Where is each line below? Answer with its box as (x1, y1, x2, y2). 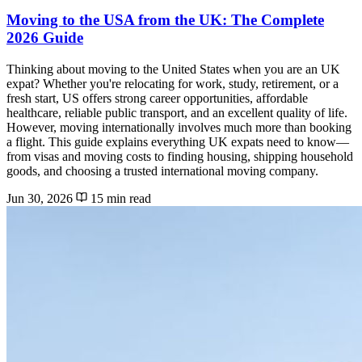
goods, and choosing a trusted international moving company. (6, 163, 318, 178)
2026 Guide (6, 29, 83, 47)
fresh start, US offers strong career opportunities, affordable (6, 90, 308, 105)
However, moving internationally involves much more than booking (6, 120, 351, 134)
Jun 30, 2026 (6, 191, 73, 205)
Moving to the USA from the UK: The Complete (6, 11, 324, 29)
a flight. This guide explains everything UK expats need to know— (6, 134, 349, 149)
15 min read (87, 191, 151, 205)
